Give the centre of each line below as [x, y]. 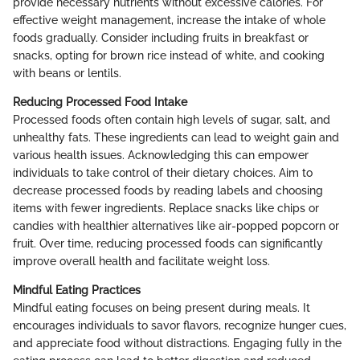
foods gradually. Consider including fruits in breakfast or [161, 37]
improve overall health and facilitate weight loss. [141, 261]
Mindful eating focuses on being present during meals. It [162, 307]
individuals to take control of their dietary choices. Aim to [163, 172]
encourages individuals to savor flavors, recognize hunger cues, [180, 325]
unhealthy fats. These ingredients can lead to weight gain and [176, 137]
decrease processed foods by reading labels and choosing [168, 190]
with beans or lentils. [67, 73]
